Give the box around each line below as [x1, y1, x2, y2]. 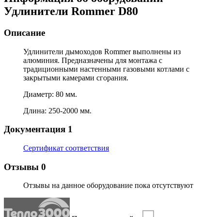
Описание [4, 27, 45, 38]
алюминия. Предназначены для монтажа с [23, 56, 162, 64]
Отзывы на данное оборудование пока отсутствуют [23, 181, 193, 190]
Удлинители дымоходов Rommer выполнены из [23, 47, 181, 56]
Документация [4, 124, 68, 135]
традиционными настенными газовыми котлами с [23, 64, 189, 73]
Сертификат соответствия [23, 143, 109, 152]
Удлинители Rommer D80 [4, 4, 138, 17]
